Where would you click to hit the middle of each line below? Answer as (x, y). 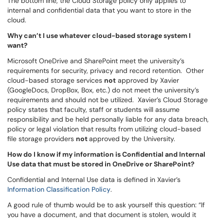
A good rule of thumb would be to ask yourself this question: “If (106, 205)
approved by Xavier (147, 80)
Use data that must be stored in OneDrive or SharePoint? (101, 164)
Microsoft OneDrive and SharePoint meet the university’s (96, 61)
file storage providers (42, 139)
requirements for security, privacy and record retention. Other (106, 71)
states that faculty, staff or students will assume (103, 109)
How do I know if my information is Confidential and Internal (106, 154)
